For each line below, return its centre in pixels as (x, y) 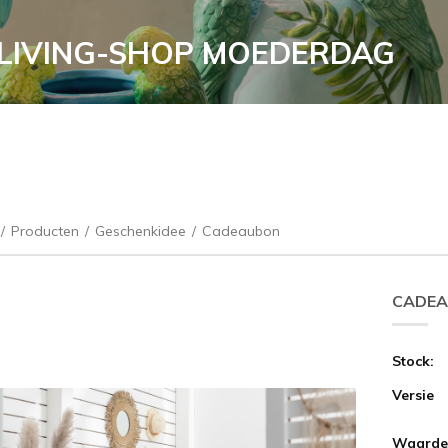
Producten (45, 230)
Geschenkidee (140, 230)
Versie (413, 394)
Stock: (413, 360)
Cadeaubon (241, 230)
